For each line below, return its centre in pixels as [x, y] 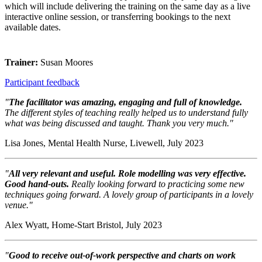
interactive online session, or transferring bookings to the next [118, 17]
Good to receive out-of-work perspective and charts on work [122, 256]
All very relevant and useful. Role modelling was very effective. [127, 174]
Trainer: [23, 63]
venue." [19, 205]
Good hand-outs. [37, 184]
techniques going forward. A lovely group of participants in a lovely [129, 195]
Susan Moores [67, 63]
